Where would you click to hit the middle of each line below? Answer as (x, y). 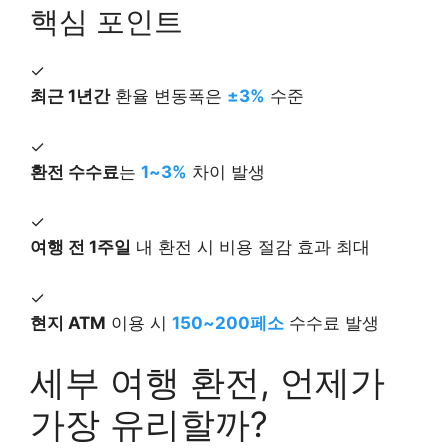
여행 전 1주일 (80, 247)
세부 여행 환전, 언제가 (207, 382)
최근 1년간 (70, 96)
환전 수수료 (74, 171)
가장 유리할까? (149, 424)
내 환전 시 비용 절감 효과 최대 (250, 247)
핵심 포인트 (106, 22)
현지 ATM (68, 322)
